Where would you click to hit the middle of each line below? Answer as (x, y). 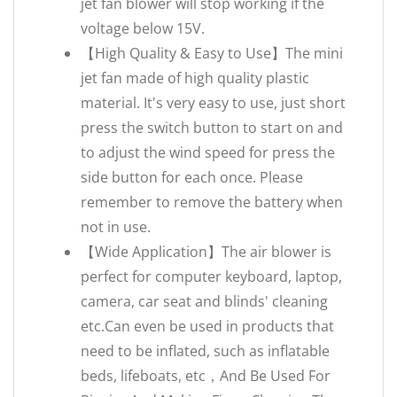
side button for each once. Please (192, 177)
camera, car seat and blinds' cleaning (204, 301)
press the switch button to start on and (212, 128)
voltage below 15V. (143, 28)
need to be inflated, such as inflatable (205, 351)
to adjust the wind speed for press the (208, 152)
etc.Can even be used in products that (207, 326)
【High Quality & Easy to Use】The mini (212, 53)
